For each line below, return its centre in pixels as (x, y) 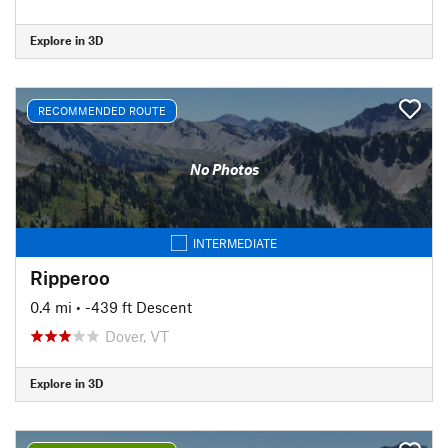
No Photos (224, 169)
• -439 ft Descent (134, 306)
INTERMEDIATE (235, 242)
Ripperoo (70, 277)
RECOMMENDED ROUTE (102, 110)
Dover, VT (137, 335)
